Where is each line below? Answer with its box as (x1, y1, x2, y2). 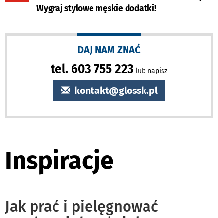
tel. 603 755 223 (51, 62, 134, 76)
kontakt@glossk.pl (72, 85, 158, 97)
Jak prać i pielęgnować (5, 198, 158, 216)
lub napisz (134, 67, 167, 75)
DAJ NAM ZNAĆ (77, 44, 141, 56)
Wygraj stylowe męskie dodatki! (36, 3, 156, 14)
